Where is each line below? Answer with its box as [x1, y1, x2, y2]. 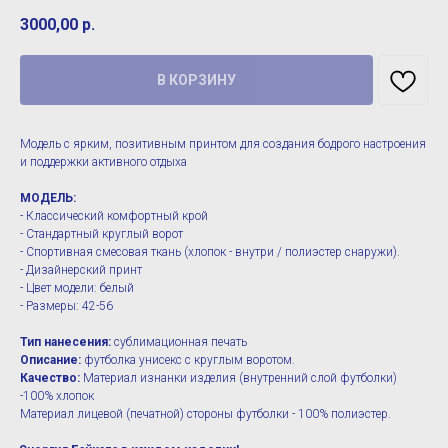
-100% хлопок [20, 389, 94, 404]
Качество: [20, 371, 80, 386]
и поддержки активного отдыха [20, 155, 187, 170]
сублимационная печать [111, 335, 247, 350]
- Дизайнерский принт [20, 263, 142, 278]
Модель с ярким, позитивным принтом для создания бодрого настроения [20, 137, 426, 152]
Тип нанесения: [20, 335, 111, 350]
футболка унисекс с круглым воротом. [81, 353, 295, 368]
